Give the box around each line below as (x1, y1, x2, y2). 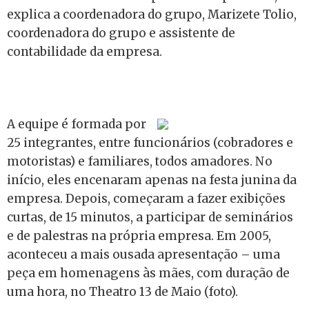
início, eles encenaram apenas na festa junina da (7, 172, 297, 188)
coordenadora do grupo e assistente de (7, 25, 235, 41)
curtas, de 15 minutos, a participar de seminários (7, 209, 293, 225)
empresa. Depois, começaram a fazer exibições (7, 190, 286, 206)
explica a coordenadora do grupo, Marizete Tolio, (7, 6, 297, 22)
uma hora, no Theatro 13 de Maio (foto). (7, 283, 241, 299)
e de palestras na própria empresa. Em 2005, (7, 228, 271, 243)
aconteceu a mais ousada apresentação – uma (7, 246, 280, 262)
